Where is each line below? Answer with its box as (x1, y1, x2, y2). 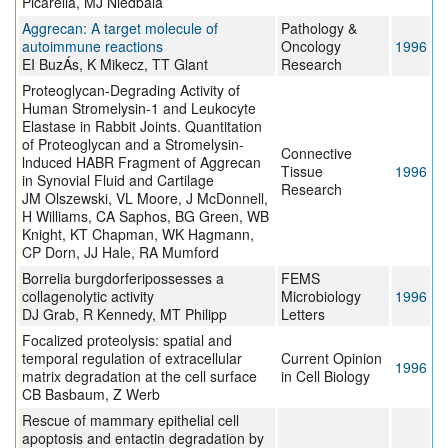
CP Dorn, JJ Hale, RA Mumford (22, 242, 219, 263)
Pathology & (281, 18, 357, 39)
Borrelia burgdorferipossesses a (22, 268, 224, 289)
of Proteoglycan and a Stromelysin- (22, 134, 244, 155)
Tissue (281, 161, 323, 182)
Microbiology (281, 286, 361, 307)
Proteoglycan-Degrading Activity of (22, 80, 240, 101)
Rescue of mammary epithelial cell (22, 410, 239, 431)
